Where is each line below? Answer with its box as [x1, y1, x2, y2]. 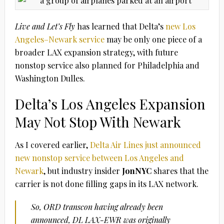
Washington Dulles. [14, 72, 85, 83]
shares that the [151, 165, 208, 176]
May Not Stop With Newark [14, 112, 181, 131]
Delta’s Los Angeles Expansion [14, 94, 205, 113]
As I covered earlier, [14, 139, 90, 150]
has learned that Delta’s [74, 20, 165, 31]
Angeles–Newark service [14, 33, 104, 44]
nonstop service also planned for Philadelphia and [14, 59, 199, 70]
